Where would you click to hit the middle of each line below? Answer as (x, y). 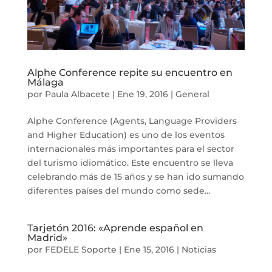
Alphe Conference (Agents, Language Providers (132, 121)
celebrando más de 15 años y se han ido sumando (135, 177)
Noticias (199, 250)
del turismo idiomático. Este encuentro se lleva (130, 163)
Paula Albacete (77, 94)
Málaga (45, 83)
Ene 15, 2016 (149, 250)
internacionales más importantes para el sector (131, 149)
